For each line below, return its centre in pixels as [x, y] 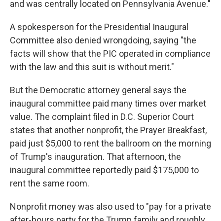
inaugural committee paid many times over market [108, 103]
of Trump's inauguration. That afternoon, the [95, 157]
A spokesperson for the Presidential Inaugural [99, 27]
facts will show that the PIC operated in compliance [110, 54]
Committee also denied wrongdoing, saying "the [103, 40]
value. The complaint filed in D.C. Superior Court [102, 117]
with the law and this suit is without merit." [92, 67]
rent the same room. [50, 183]
